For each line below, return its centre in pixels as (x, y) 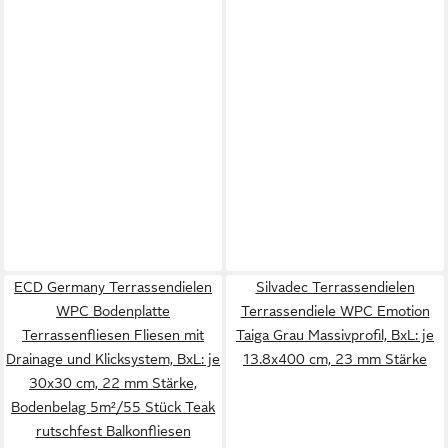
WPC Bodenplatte (113, 311)
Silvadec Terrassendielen (335, 287)
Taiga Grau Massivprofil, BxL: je (335, 335)
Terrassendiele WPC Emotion (335, 311)
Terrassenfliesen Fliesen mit (113, 335)
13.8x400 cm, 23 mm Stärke (335, 359)
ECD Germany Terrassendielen (113, 287)
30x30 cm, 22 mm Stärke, (113, 383)
